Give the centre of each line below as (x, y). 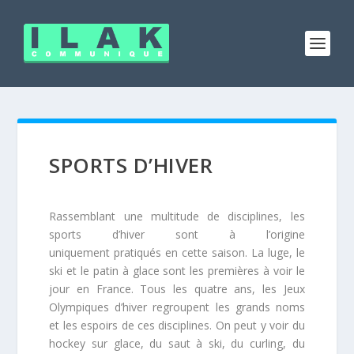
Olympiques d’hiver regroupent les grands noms (177, 307)
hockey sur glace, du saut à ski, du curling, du (177, 343)
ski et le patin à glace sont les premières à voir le (177, 271)
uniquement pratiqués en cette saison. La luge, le (177, 252)
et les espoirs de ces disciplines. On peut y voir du (177, 325)
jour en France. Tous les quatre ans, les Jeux (177, 289)
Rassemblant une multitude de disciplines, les (177, 216)
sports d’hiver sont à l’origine (177, 234)
